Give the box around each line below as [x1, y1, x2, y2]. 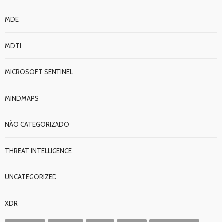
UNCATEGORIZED [5, 173, 57, 181]
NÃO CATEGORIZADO [5, 120, 69, 128]
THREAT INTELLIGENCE [5, 147, 72, 155]
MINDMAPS [5, 94, 39, 102]
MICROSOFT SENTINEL [5, 68, 73, 76]
